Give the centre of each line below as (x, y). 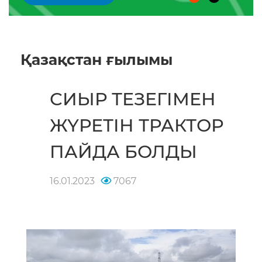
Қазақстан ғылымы (96, 60)
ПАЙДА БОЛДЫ (123, 152)
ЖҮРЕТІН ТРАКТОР (137, 126)
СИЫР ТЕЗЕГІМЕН (133, 99)
